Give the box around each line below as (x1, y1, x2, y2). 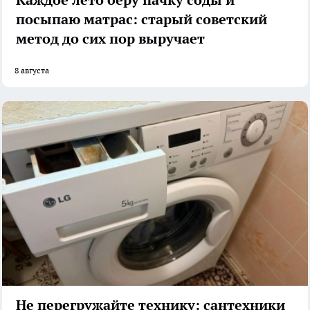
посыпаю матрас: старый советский (16, 10, 267, 28)
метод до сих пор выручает (16, 29, 205, 48)
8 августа (15, 64, 49, 75)
